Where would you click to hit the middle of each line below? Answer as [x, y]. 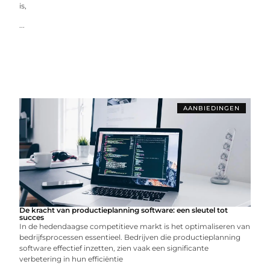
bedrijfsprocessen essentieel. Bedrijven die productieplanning [130, 237]
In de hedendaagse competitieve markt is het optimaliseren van [135, 226]
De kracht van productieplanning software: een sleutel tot [124, 210]
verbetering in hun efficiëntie [71, 259]
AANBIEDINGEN [211, 108]
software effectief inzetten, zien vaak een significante [114, 248]
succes [32, 217]
